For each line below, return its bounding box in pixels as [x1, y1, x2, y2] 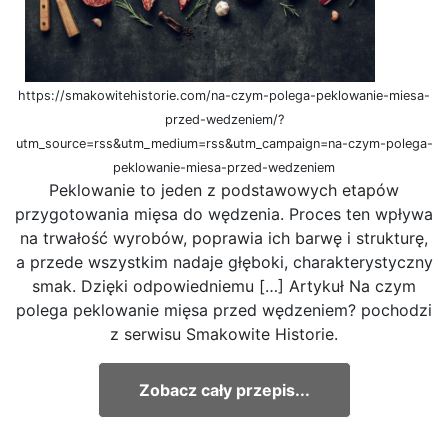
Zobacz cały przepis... [138, 379, 310, 400]
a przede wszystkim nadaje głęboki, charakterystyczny [15, 251, 433, 272]
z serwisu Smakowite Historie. [110, 323, 338, 344]
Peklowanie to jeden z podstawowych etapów [49, 179, 399, 200]
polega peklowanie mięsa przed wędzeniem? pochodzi [16, 299, 432, 320]
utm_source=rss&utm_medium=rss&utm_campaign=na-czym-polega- [15, 135, 433, 151]
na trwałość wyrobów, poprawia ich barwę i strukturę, [20, 227, 428, 248]
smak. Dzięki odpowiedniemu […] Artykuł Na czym [32, 275, 416, 296]
